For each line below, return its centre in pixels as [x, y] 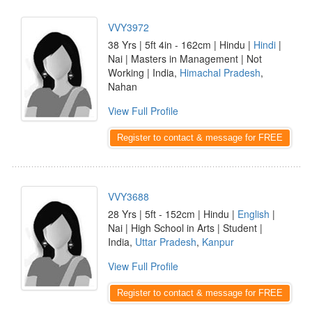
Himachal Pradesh [220, 72]
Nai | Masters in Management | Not [185, 58]
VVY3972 [128, 27]
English [253, 214]
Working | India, [144, 72]
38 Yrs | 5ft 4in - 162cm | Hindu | [181, 45]
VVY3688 [128, 196]
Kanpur [218, 242]
